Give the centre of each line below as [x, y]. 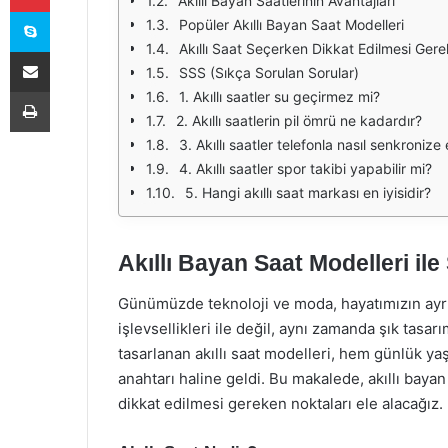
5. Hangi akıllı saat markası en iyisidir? [308, 192]
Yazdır [68, 91]
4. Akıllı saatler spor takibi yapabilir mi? [305, 168]
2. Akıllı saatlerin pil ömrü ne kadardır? [299, 120]
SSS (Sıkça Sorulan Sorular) [269, 72]
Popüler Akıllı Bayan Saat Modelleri [291, 24]
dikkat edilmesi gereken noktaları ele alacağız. [280, 403]
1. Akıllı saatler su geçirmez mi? [279, 96]
